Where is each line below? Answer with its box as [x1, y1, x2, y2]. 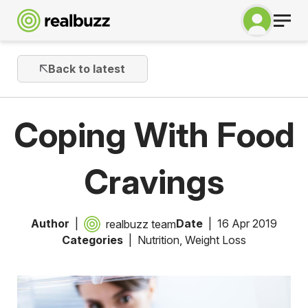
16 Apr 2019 [217, 217, 277, 231]
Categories [62, 233, 123, 247]
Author [31, 217, 69, 231]
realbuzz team [106, 217, 176, 232]
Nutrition [137, 233, 179, 247]
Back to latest [47, 62, 125, 76]
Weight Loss [185, 233, 246, 247]
